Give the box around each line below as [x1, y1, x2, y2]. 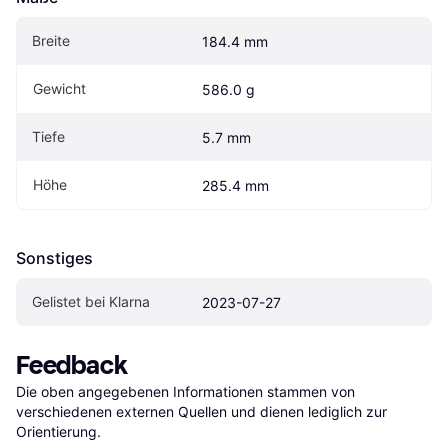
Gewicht [33, 79, 86, 97]
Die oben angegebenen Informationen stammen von [16, 382, 355, 400]
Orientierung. [16, 422, 101, 440]
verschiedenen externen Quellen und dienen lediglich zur [16, 402, 387, 420]
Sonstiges [16, 247, 93, 268]
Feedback [16, 349, 128, 381]
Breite [32, 31, 70, 49]
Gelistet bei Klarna [32, 292, 150, 310]
